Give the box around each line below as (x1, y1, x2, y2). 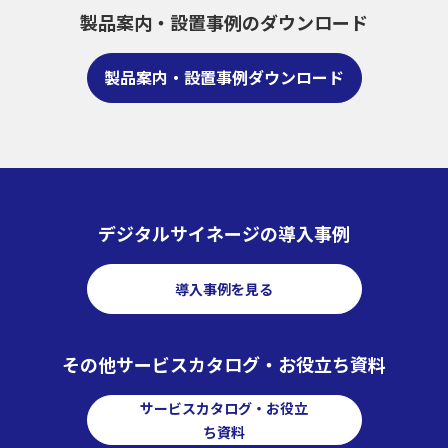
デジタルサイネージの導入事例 (98, 219, 350, 246)
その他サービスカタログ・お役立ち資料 (62, 350, 386, 377)
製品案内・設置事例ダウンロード (104, 64, 344, 89)
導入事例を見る (175, 278, 273, 299)
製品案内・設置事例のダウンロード (80, 8, 368, 35)
